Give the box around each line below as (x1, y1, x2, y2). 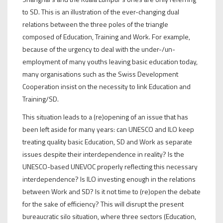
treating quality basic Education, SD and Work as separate (22, 136, 192, 147)
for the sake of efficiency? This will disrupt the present (22, 198, 184, 209)
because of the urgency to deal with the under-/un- (22, 43, 175, 54)
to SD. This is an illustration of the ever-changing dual (22, 6, 179, 17)
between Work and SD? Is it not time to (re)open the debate (22, 186, 201, 197)
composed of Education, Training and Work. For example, (22, 31, 190, 42)
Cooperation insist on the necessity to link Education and (22, 81, 191, 92)
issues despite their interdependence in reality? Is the (22, 148, 184, 159)
